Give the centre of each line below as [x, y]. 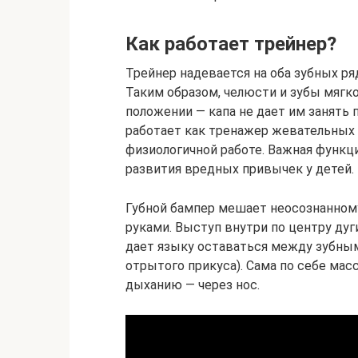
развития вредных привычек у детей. [240, 169]
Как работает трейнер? [231, 44]
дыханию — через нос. [193, 284]
